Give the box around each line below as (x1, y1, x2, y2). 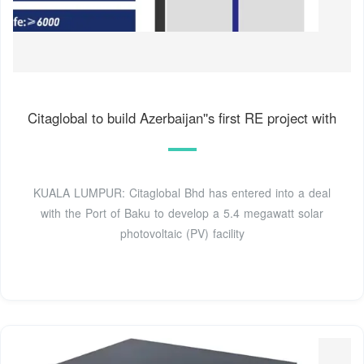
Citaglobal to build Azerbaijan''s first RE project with (28, 107, 336, 128)
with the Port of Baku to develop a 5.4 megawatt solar (41, 204, 323, 221)
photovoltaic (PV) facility (119, 224, 245, 241)
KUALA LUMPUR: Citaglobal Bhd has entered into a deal (33, 184, 331, 201)
